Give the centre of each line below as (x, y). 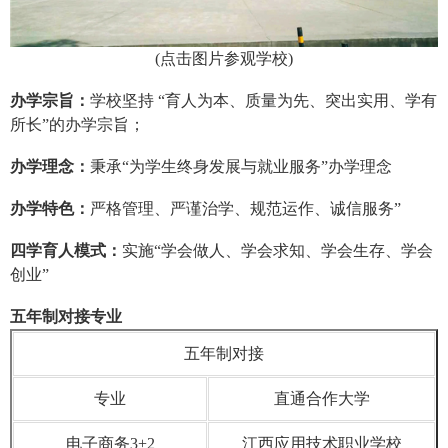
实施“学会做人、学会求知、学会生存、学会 (277, 250)
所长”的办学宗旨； (77, 124)
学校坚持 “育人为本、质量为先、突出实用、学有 (263, 100)
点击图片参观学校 (224, 58)
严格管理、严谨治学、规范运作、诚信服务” (245, 208)
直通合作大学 (321, 398)
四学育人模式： (66, 250)
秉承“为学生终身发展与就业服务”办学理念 (241, 166)
